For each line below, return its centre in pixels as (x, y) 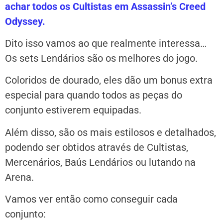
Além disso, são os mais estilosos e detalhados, (111, 132)
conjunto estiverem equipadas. (73, 110)
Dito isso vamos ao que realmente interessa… (106, 44)
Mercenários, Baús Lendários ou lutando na (100, 162)
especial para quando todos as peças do (94, 95)
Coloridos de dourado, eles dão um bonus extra (109, 80)
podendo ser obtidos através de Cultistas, (97, 147)
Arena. (19, 177)
